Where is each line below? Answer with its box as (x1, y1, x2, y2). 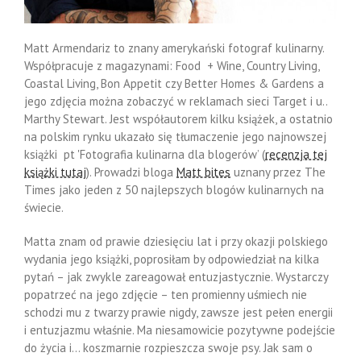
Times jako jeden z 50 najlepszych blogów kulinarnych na (24, 181, 324, 197)
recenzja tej (265, 146, 327, 162)
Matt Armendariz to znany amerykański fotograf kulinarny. (24, 39, 324, 56)
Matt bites (176, 164, 230, 180)
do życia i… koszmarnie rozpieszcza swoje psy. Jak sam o (24, 339, 313, 355)
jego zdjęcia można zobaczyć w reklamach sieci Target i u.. (24, 93, 327, 109)
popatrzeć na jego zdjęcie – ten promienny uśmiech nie (24, 286, 307, 302)
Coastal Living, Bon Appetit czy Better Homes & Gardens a (24, 75, 324, 91)
